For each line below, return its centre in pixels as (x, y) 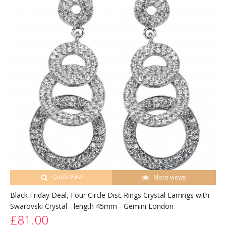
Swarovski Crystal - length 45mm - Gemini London (92, 206)
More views (170, 177)
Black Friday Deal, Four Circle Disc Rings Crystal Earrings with (110, 195)
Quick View (67, 177)
